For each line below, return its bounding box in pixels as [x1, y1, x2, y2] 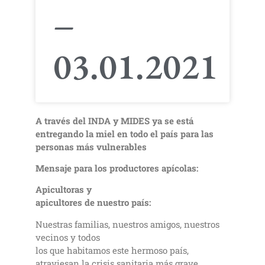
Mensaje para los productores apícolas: [35, 162, 198, 174]
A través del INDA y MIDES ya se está [35, 114, 193, 127]
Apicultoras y [35, 183, 92, 196]
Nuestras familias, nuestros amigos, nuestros [35, 218, 219, 230]
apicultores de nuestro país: [35, 196, 151, 209]
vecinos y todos [35, 231, 100, 243]
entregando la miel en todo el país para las [35, 127, 214, 140]
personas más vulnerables [35, 140, 147, 153]
